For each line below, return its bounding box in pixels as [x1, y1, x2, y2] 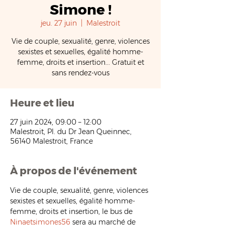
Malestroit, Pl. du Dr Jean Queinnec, [10, 127, 132, 136]
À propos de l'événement [10, 165, 137, 177]
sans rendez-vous [51, 68, 109, 77]
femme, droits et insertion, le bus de [10, 207, 135, 216]
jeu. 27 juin [41, 19, 77, 28]
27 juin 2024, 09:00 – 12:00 [10, 118, 101, 127]
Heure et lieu [10, 97, 74, 109]
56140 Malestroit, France [10, 137, 93, 146]
